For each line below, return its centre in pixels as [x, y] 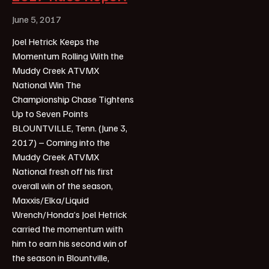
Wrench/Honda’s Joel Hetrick [70, 214]
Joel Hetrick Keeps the [56, 41]
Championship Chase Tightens [73, 99]
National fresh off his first [63, 171]
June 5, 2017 [37, 19]
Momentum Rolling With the [68, 56]
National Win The [47, 84]
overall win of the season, [62, 185]
